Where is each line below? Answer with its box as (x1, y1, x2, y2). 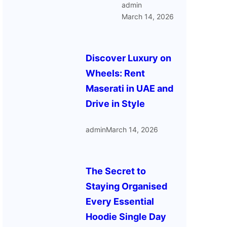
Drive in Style (86, 98, 145, 109)
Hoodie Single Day (86, 211, 167, 222)
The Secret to (86, 166, 146, 177)
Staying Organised (86, 181, 168, 192)
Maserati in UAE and (86, 83, 174, 94)
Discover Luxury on (86, 53, 172, 64)
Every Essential (86, 196, 155, 207)
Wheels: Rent (86, 68, 145, 79)
